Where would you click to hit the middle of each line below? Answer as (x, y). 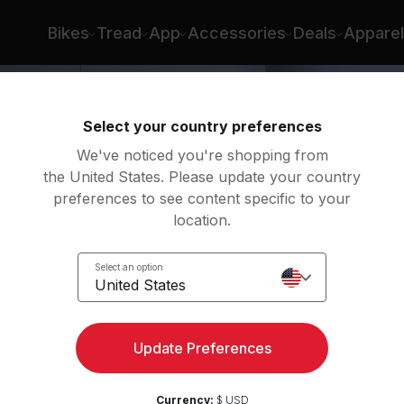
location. (202, 220)
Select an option (129, 266)
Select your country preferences (202, 126)
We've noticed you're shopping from (202, 155)
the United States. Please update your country (202, 177)
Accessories (236, 32)
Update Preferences (202, 348)
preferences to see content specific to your (202, 198)
